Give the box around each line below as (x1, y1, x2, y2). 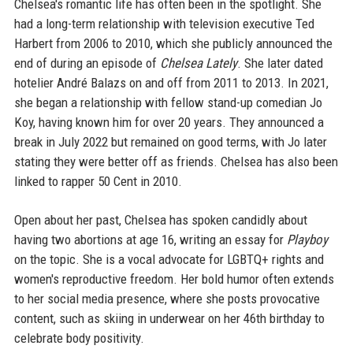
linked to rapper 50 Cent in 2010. (13, 173, 182, 189)
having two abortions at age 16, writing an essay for (13, 231, 287, 247)
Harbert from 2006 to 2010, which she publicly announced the (13, 35, 333, 51)
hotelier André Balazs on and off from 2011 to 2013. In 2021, (13, 74, 329, 91)
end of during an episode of (13, 54, 160, 71)
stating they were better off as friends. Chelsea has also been (13, 153, 338, 169)
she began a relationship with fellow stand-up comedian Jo (13, 94, 322, 110)
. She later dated (236, 54, 323, 71)
